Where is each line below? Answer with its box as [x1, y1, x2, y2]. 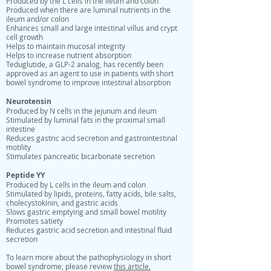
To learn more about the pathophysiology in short [6, 253, 171, 262]
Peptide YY [6, 170, 45, 180]
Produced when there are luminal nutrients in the [6, 5, 171, 15]
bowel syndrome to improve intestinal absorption [6, 78, 171, 87]
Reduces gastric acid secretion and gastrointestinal [6, 134, 177, 143]
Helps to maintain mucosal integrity [6, 42, 125, 51]
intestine [6, 125, 35, 134]
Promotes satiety [6, 217, 63, 226]
